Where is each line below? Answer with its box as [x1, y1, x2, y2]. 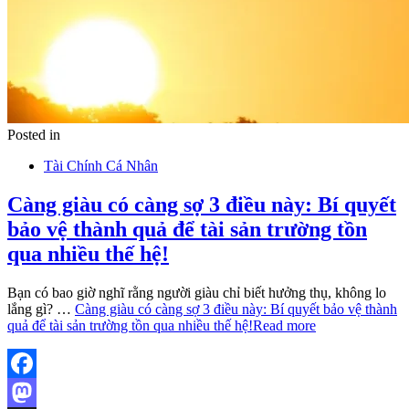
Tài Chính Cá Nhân [44, 157, 158, 173]
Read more [253, 317, 316, 333]
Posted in [7, 126, 60, 142]
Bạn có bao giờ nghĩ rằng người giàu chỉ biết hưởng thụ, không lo [7, 284, 386, 300]
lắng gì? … [7, 300, 75, 317]
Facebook [7, 383, 64, 400]
